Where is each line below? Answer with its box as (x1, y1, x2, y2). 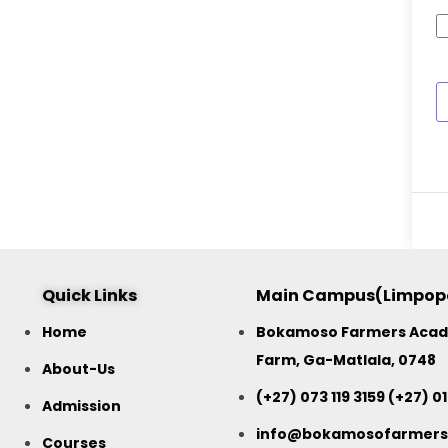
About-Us (42, 359, 115, 380)
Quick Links (42, 283, 137, 307)
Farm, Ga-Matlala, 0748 (256, 350, 437, 371)
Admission (42, 396, 121, 417)
